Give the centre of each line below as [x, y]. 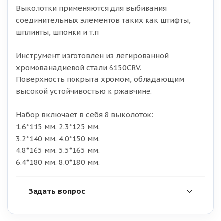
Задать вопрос [57, 191]
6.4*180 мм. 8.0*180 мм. [58, 162]
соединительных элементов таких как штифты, [103, 20]
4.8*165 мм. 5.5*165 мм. [58, 150]
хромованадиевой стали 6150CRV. [78, 67]
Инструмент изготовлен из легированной [92, 55]
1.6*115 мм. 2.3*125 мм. [58, 127]
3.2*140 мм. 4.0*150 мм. [58, 138]
